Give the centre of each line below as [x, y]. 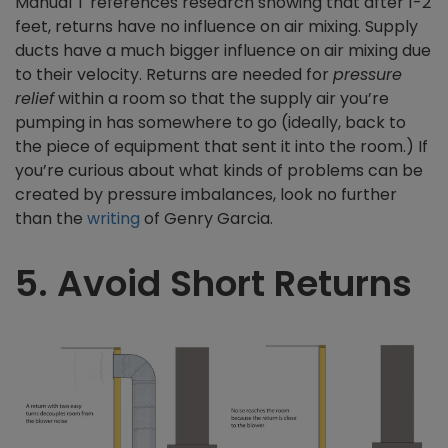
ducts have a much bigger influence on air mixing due [223, 51]
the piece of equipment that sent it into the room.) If [221, 147]
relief [34, 99]
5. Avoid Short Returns [213, 284]
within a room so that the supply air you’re [221, 99]
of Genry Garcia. [206, 219]
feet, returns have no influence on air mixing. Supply [216, 27]
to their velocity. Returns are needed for [174, 75]
